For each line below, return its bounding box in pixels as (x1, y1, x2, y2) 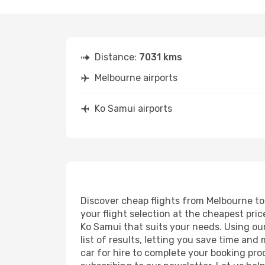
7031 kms (139, 51, 182, 63)
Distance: (95, 51, 139, 63)
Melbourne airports (95, 72, 177, 83)
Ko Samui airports (95, 103, 172, 114)
